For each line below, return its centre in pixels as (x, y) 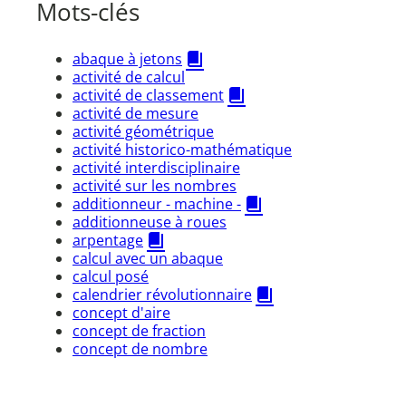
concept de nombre (140, 349)
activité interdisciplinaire (156, 168)
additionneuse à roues (150, 222)
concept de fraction (139, 331)
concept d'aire (121, 313)
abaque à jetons (127, 59)
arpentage (108, 241)
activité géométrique (143, 132)
